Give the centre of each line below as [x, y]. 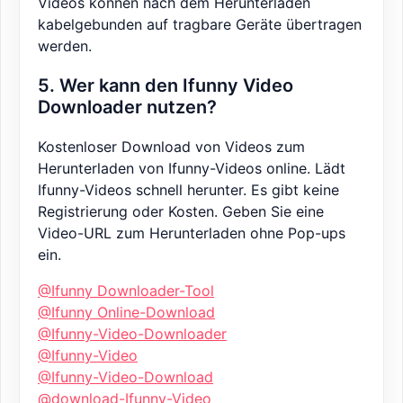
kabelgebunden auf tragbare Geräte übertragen [200, 25]
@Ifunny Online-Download [126, 313]
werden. [65, 46]
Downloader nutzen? [127, 107]
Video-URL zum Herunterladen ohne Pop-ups [192, 233]
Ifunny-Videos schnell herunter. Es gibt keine [188, 190]
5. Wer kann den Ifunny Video [166, 86]
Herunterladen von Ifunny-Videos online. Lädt [192, 169]
